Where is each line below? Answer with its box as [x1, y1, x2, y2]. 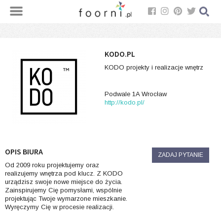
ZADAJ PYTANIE [157, 151, 203, 158]
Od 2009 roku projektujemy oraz [5, 161, 99, 169]
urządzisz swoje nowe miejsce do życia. [5, 178, 122, 185]
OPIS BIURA [5, 147, 43, 156]
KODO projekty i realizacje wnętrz [105, 64, 203, 71]
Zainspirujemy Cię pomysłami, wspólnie [5, 186, 122, 194]
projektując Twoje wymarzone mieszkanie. [5, 195, 127, 202]
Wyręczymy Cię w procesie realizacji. [5, 203, 114, 211]
